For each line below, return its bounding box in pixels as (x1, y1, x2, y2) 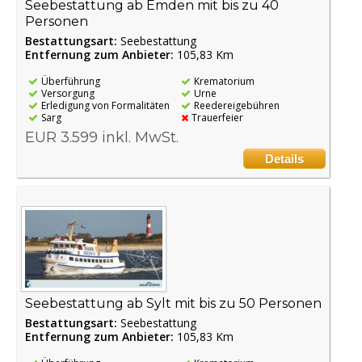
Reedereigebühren (193, 99, 280, 113)
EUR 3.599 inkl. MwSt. (25, 128, 179, 147)
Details (265, 152, 305, 166)
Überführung (41, 74, 100, 89)
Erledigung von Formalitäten (41, 99, 170, 113)
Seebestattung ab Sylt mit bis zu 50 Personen (25, 295, 322, 311)
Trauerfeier (191, 111, 243, 125)
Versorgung (41, 86, 95, 101)
